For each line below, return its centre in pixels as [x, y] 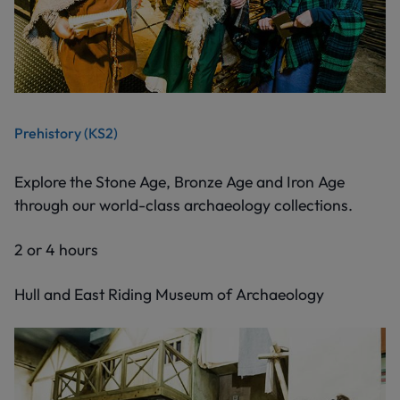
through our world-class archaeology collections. [183, 204]
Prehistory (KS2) [66, 133]
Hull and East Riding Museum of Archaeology [169, 294]
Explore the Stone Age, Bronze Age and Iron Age [179, 181]
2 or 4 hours [56, 249]
